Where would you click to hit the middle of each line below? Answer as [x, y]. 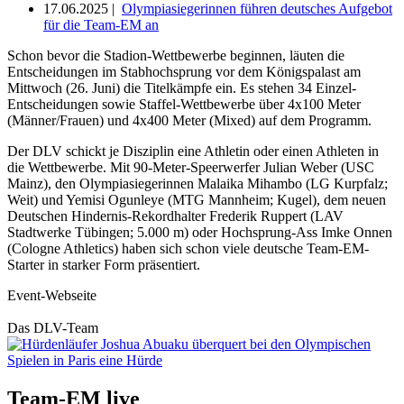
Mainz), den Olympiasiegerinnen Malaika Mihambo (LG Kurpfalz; [197, 184]
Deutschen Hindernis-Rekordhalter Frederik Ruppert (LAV [175, 216]
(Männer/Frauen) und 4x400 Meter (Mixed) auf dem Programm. [189, 121]
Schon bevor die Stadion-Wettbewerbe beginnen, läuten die [176, 56]
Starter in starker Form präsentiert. [104, 265]
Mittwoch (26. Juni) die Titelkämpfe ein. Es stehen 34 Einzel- [182, 88]
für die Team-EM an [101, 25]
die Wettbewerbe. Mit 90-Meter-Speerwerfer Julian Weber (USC [191, 168]
